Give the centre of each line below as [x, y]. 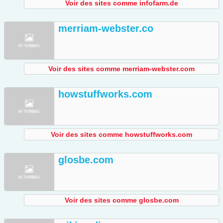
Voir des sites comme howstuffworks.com [121, 135]
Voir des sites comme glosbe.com [121, 200]
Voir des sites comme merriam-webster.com [121, 69]
